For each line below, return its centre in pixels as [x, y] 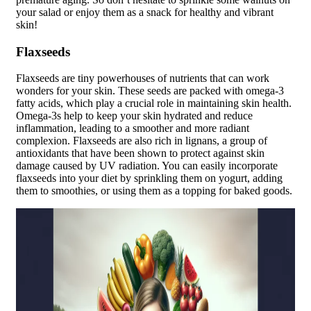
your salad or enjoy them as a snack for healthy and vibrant [145, 12]
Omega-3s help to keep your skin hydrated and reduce [134, 116]
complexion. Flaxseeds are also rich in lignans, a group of [142, 141]
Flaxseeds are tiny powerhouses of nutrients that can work [143, 78]
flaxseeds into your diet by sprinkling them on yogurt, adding [149, 178]
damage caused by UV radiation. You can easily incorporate [147, 166]
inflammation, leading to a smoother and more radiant [133, 128]
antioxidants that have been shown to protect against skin [140, 153]
